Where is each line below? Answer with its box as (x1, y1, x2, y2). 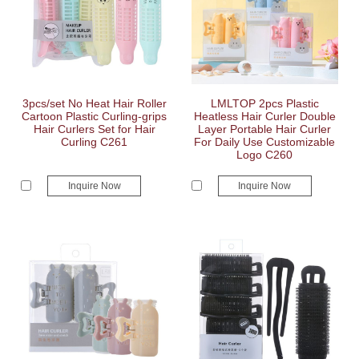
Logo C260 (236, 148, 293, 161)
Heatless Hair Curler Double (193, 110, 336, 123)
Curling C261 (61, 135, 128, 148)
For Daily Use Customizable (194, 135, 336, 148)
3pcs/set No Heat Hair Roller (22, 97, 167, 110)
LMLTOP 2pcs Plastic (210, 97, 319, 110)
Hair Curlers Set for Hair (33, 123, 155, 135)
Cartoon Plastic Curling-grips (22, 110, 167, 123)
